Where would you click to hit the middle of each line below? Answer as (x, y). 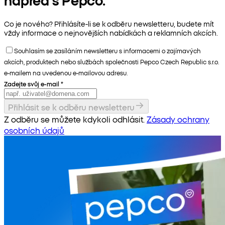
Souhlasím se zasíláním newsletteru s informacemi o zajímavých (107, 50)
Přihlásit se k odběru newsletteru (71, 107)
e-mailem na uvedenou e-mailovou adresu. (66, 73)
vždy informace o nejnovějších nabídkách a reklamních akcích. (111, 33)
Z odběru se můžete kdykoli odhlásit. (74, 119)
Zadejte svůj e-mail (32, 84)
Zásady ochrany (178, 119)
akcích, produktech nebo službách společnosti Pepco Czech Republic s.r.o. (111, 62)
